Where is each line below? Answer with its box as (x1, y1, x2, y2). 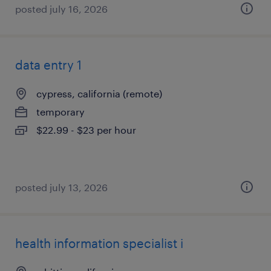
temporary (36, 106, 85, 117)
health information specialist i (15, 236, 183, 250)
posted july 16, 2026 (15, 3, 108, 15)
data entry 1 (15, 57, 82, 72)
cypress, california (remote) (36, 88, 162, 99)
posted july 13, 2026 (15, 181, 108, 193)
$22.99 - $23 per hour (36, 124, 136, 135)
